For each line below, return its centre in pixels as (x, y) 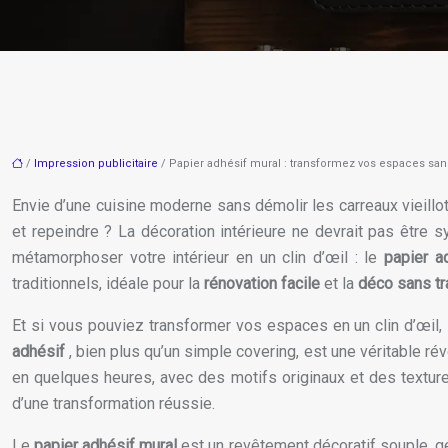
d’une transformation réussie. (113, 404)
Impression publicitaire (96, 164)
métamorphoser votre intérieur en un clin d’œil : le (198, 258)
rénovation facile (264, 284)
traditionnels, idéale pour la (108, 284)
